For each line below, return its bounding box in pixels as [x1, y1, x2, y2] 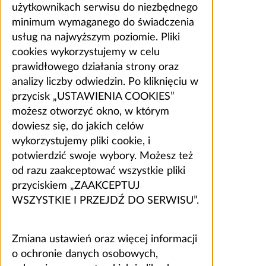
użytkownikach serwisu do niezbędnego [12, 2, 198, 14]
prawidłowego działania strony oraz [12, 62, 179, 73]
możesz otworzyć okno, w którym [12, 106, 169, 118]
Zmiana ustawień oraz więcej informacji [12, 234, 197, 245]
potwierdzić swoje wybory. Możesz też [12, 151, 193, 162]
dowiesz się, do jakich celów [12, 121, 144, 132]
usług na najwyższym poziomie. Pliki [12, 32, 180, 43]
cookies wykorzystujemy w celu [12, 47, 160, 58]
